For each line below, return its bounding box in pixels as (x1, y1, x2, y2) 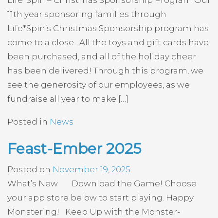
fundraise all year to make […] (7, 94, 128, 104)
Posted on (7, 164, 53, 174)
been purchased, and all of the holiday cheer (7, 52, 196, 61)
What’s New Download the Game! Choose (7, 178, 197, 188)
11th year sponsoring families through (7, 9, 166, 19)
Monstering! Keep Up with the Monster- (7, 206, 180, 217)
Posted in (7, 116, 50, 127)
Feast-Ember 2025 (7, 139, 141, 158)
